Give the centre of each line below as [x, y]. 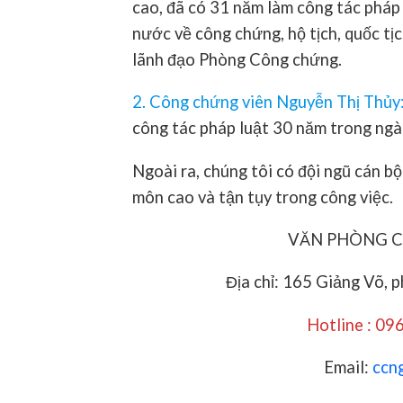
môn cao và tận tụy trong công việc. [263, 197]
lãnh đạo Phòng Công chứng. [237, 59]
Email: [348, 367]
